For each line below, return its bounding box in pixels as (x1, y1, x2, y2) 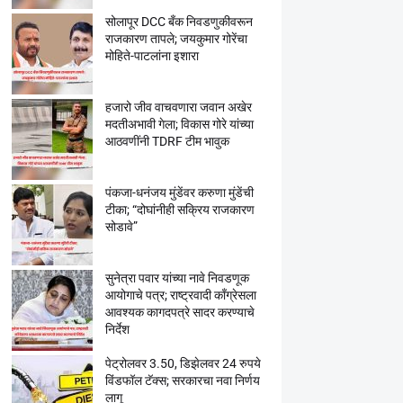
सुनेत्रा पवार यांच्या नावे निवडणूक (104, 271, 249, 285)
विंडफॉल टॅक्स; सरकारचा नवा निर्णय (104, 373, 260, 388)
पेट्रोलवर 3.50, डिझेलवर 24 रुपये (104, 356, 261, 371)
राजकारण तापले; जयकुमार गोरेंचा (104, 31, 247, 46)
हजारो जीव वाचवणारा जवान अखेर (104, 100, 252, 114)
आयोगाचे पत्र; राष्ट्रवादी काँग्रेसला (104, 288, 256, 302)
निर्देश (104, 322, 130, 336)
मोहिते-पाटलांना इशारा (104, 49, 199, 63)
